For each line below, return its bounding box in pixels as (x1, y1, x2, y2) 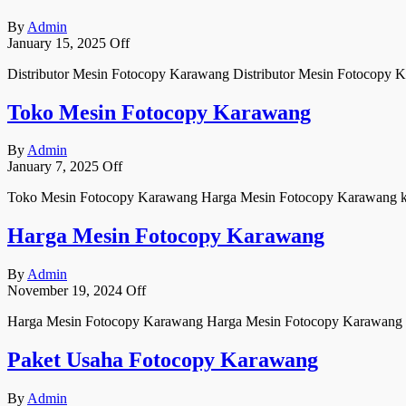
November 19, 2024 (7, 283, 126, 299)
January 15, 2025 (7, 34, 110, 51)
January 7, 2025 (7, 159, 102, 175)
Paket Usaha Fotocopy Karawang (7, 348, 318, 372)
